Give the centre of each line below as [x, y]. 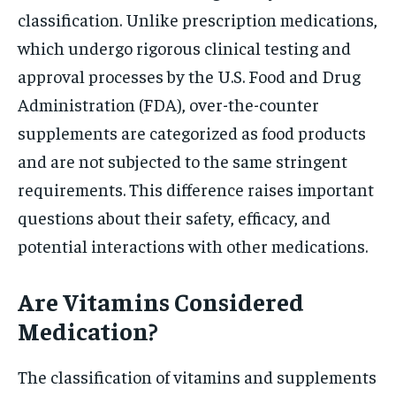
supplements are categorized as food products [192, 133]
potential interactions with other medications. [193, 246]
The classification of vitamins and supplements [197, 377]
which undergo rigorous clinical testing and [184, 48]
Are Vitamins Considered [161, 301]
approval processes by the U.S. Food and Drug [189, 76]
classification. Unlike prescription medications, [198, 19]
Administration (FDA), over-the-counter [168, 104]
